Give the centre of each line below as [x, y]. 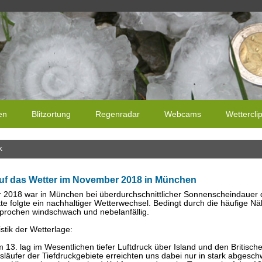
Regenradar [118, 114]
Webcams [183, 114]
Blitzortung [51, 114]
